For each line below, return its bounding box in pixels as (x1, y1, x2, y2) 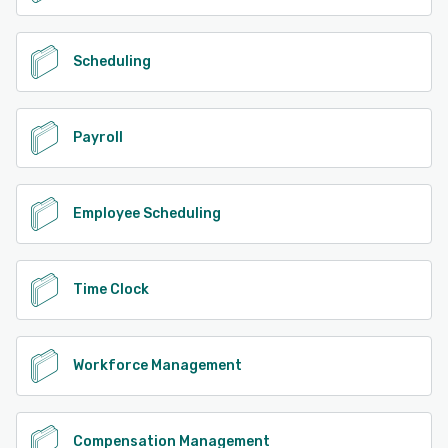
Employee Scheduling (73, 204, 221, 222)
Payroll (73, 128, 123, 146)
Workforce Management (73, 356, 242, 374)
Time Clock (73, 280, 149, 298)
